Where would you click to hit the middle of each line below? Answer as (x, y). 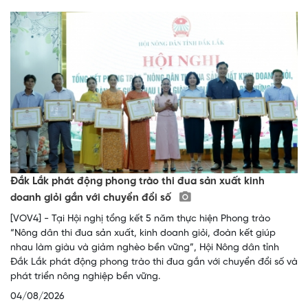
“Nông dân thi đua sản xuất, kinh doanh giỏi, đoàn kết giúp (143, 234)
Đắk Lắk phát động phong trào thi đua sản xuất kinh (137, 182)
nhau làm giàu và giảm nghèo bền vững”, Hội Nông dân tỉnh (145, 248)
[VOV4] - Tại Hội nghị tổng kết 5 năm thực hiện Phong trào (140, 219)
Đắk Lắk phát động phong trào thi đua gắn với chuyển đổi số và (154, 263)
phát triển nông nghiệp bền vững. (85, 277)
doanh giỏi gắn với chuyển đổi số (92, 198)
